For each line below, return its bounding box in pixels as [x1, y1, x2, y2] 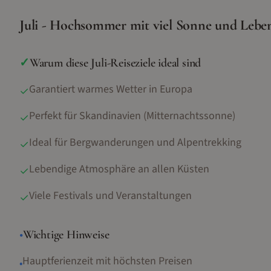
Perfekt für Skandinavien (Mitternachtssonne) [29, 108, 235, 123]
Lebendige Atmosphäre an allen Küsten [29, 162, 209, 177]
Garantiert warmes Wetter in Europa [29, 82, 192, 97]
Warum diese [29, 56, 91, 70]
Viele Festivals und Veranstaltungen [29, 188, 192, 203]
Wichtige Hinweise [22, 227, 109, 242]
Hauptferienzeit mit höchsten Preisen [22, 253, 192, 269]
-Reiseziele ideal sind [106, 56, 201, 70]
